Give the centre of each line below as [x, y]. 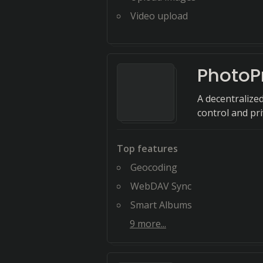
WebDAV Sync [161, 186]
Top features [147, 149]
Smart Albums [161, 205]
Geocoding [154, 167]
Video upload [159, 16]
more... [151, 224]
